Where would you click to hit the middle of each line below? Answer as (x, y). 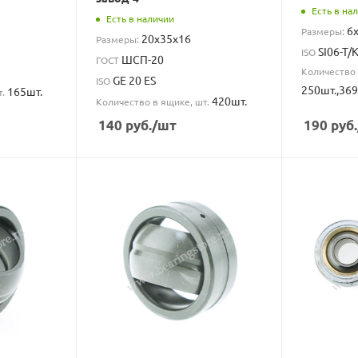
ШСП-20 (143, 59)
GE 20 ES (135, 80)
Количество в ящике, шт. (154, 101)
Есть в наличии (141, 19)
